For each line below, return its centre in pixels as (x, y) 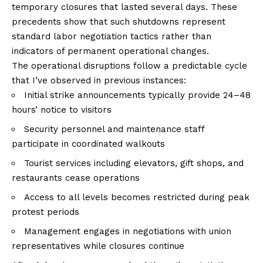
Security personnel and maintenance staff (114, 129)
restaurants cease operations (76, 178)
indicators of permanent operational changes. (110, 51)
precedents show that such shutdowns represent (119, 21)
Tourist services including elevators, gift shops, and (134, 163)
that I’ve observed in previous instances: (99, 80)
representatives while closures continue (98, 246)
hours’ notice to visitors (62, 109)
